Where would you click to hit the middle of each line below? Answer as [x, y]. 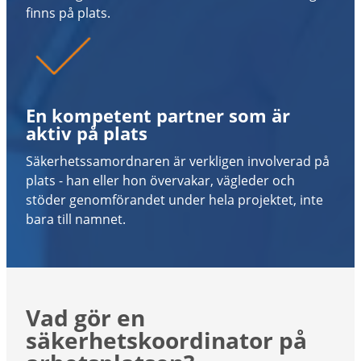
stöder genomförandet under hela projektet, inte [174, 200]
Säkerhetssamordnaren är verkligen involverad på [178, 161]
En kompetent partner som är [158, 115]
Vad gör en [85, 317]
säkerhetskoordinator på [166, 340]
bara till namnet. [76, 219]
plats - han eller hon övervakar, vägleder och [160, 180]
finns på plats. [68, 13]
